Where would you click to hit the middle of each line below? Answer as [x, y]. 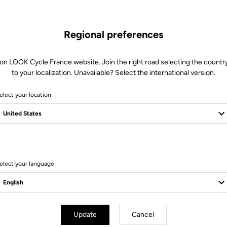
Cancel [143, 215]
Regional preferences [113, 34]
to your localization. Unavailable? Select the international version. [113, 73]
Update [85, 215]
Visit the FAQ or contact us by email [113, 156]
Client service [113, 140]
